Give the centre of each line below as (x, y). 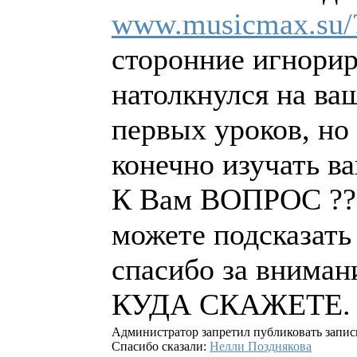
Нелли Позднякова (261, 347)
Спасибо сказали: (161, 347)
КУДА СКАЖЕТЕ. (231, 305)
